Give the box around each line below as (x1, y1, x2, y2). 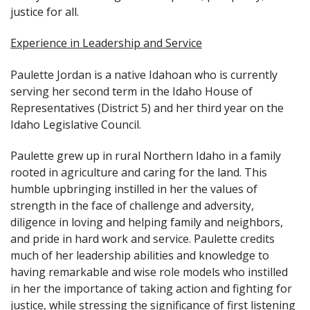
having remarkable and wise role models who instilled (10, 264, 288, 280)
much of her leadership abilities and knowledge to (10, 248, 269, 264)
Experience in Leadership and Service (10, 35, 202, 51)
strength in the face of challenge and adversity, (10, 198, 254, 214)
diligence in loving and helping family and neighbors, (10, 215, 283, 230)
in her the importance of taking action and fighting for (10, 281, 292, 297)
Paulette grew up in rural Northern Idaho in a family (10, 148, 281, 164)
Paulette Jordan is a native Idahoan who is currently (10, 66, 277, 82)
